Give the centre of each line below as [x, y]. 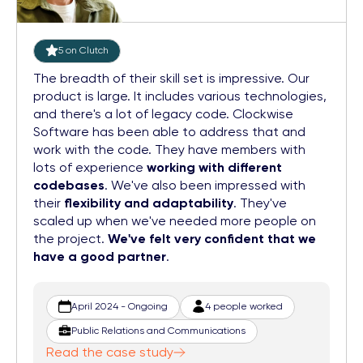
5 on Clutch [83, 50]
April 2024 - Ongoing [120, 306]
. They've [260, 203]
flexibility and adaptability [149, 203]
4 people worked [244, 306]
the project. [70, 238]
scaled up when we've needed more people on [175, 220]
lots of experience [90, 167]
